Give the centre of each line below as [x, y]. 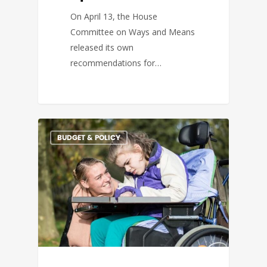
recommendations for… [116, 63]
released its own [102, 48]
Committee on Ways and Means [133, 32]
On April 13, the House [114, 17]
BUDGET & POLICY [89, 137]
